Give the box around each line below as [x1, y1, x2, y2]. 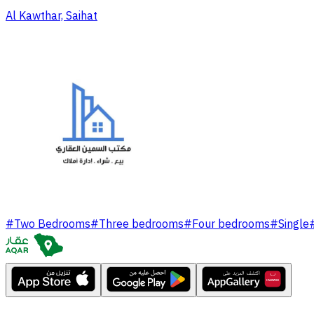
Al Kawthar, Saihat [6, 8, 97, 25]
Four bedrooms [192, 216, 270, 233]
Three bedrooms [99, 216, 184, 233]
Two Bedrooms [14, 216, 90, 233]
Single [278, 216, 309, 233]
